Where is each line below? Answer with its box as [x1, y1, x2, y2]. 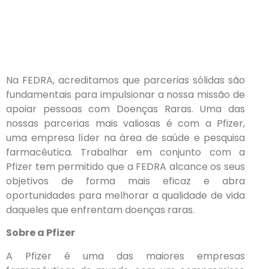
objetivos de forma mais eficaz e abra [6, 174, 245, 188]
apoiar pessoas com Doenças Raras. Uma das [6, 102, 245, 116]
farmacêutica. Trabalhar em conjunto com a [6, 145, 245, 159]
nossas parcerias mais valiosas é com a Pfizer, [6, 116, 245, 130]
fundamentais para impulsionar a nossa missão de [6, 88, 245, 101]
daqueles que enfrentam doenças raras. [6, 203, 195, 217]
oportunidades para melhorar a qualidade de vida [6, 189, 245, 202]
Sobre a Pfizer [6, 226, 75, 240]
